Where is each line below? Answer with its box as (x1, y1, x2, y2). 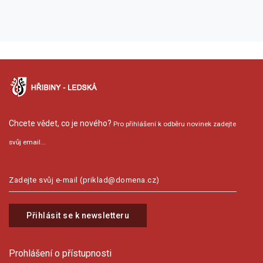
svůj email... (9, 138, 46, 147)
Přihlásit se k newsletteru (26, 211, 129, 221)
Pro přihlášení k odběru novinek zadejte (112, 120, 236, 129)
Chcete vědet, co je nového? (9, 119, 112, 129)
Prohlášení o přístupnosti (9, 248, 112, 259)
